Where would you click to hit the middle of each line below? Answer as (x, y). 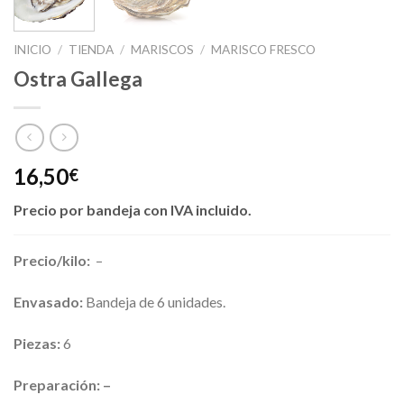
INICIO (32, 49)
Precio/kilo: (53, 261)
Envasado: (48, 302)
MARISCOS (163, 49)
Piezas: (38, 343)
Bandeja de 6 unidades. (154, 302)
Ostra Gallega (78, 78)
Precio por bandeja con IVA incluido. (133, 210)
